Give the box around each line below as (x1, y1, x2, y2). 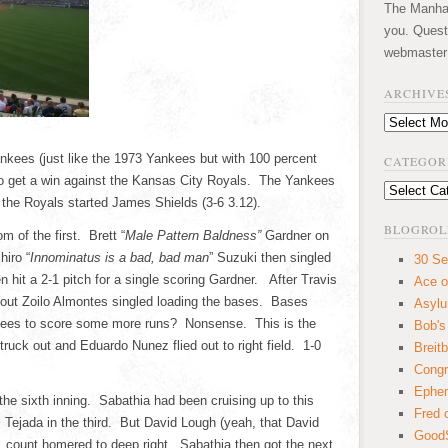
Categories (383, 183, 445, 198)
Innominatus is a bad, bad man (30, 250, 209, 265)
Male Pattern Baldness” (125, 228, 261, 243)
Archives (383, 115, 434, 130)
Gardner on (261, 228, 329, 243)
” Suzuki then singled (209, 250, 331, 265)
